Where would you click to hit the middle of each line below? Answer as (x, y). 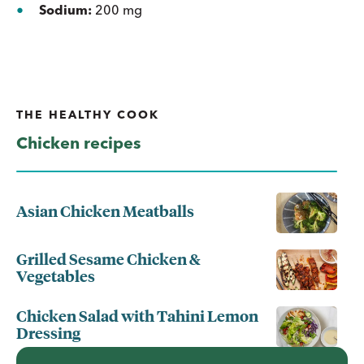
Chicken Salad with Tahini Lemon (137, 316)
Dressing (48, 333)
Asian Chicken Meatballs (105, 210)
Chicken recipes (78, 142)
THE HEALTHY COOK (88, 114)
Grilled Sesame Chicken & (108, 259)
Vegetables (56, 276)
